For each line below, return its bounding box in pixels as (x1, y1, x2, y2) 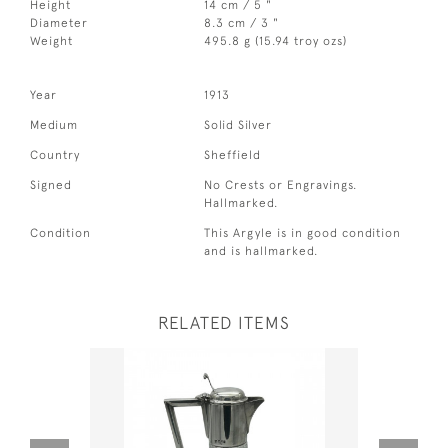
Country (30, 148, 80, 163)
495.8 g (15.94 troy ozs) (204, 34, 348, 49)
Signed (30, 178, 72, 193)
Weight (30, 34, 73, 49)
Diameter (30, 16, 88, 31)
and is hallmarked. (204, 244, 319, 259)
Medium (30, 118, 78, 133)
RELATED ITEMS (158, 313, 290, 334)
